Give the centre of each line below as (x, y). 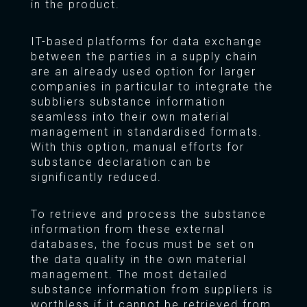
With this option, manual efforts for (137, 147)
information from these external (127, 230)
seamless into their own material (130, 117)
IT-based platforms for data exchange (146, 42)
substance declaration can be (121, 162)
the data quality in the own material (138, 260)
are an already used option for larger (143, 72)
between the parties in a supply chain (144, 57)
